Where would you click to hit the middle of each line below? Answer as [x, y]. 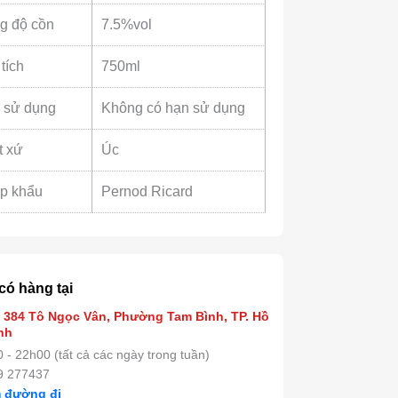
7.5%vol [127, 24]
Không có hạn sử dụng [174, 107]
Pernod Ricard [147, 191]
